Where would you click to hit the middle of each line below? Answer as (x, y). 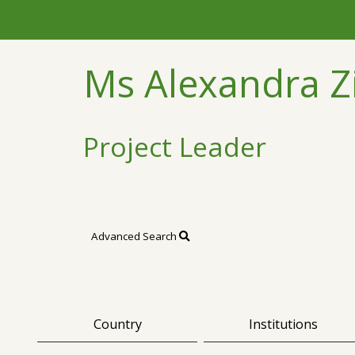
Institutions (284, 324)
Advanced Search (135, 236)
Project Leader (175, 146)
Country (117, 324)
